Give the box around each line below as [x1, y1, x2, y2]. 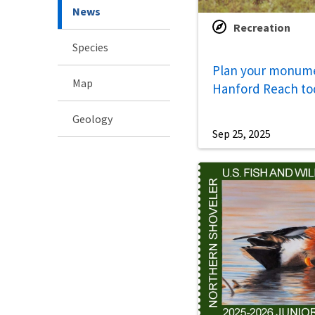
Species [72, 39, 108, 54]
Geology [72, 111, 112, 126]
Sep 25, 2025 [212, 127, 271, 141]
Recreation [233, 20, 290, 35]
